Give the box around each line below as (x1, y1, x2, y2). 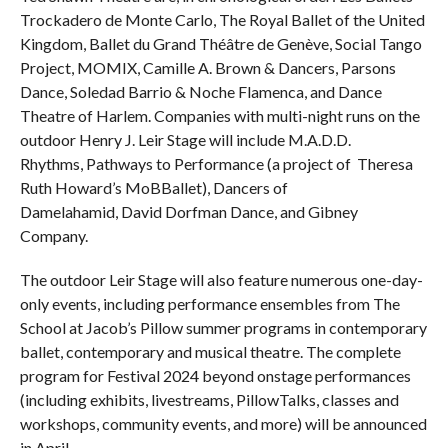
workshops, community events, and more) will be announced (19, 413, 427, 433)
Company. (19, 225, 88, 245)
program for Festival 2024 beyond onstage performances (19, 365, 411, 385)
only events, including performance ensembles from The (19, 293, 400, 313)
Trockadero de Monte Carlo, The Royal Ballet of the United (19, 9, 425, 29)
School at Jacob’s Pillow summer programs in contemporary (19, 317, 427, 337)
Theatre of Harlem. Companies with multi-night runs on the (19, 105, 420, 125)
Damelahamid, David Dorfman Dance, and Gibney (19, 201, 358, 221)
